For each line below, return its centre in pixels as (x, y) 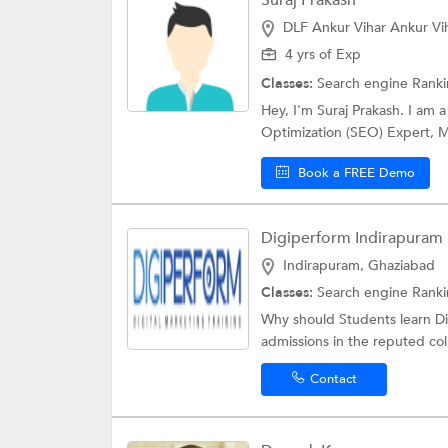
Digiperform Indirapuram (352, 238)
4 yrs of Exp (323, 55)
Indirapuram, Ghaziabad (359, 266)
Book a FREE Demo (356, 173)
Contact (333, 379)
